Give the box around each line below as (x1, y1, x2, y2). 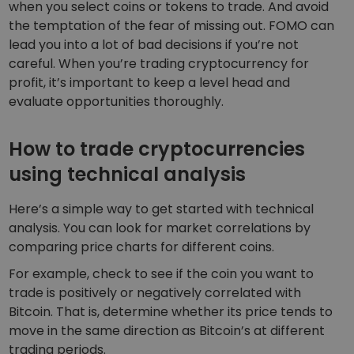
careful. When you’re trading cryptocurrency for (9, 54, 310, 73)
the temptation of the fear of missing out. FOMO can (9, 16, 335, 35)
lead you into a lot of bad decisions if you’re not (9, 35, 299, 54)
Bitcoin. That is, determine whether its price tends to (9, 302, 333, 321)
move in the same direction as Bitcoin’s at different (9, 321, 326, 340)
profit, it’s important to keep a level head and (9, 73, 291, 92)
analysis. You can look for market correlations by (9, 218, 311, 237)
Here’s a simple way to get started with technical (9, 199, 314, 218)
